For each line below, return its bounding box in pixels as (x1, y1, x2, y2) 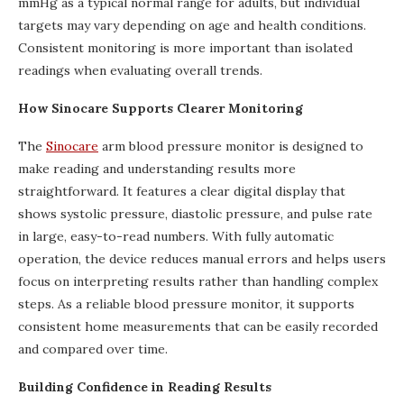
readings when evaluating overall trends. (18, 62, 262, 78)
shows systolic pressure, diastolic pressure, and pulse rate (18, 206, 372, 222)
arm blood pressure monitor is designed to (98, 138, 363, 154)
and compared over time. (18, 341, 168, 357)
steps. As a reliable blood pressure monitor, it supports (18, 296, 354, 312)
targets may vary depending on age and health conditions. (18, 17, 366, 33)
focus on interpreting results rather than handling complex (18, 273, 378, 289)
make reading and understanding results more (18, 161, 296, 177)
